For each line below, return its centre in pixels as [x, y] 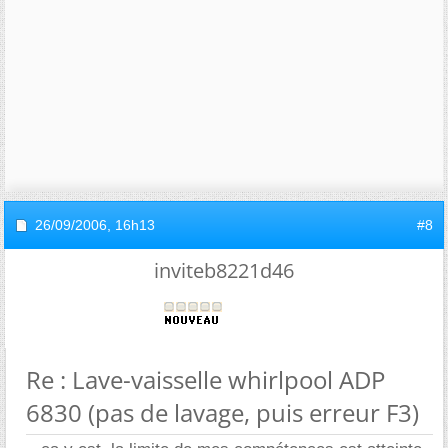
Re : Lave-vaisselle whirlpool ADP [205, 379]
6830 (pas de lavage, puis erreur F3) [222, 412]
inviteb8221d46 [224, 270]
